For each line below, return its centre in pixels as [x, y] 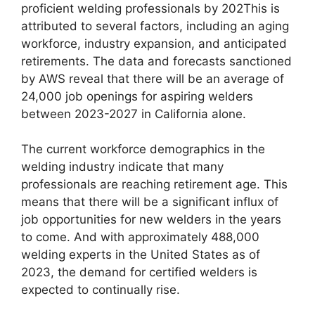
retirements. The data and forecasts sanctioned [156, 61]
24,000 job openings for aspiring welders [137, 96]
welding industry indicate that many [122, 167]
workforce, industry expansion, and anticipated [154, 43]
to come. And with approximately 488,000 [140, 237]
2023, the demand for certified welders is [139, 272]
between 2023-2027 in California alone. [134, 114]
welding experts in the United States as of [141, 255]
